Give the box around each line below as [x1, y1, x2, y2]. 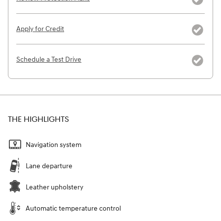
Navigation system [26, 140, 81, 149]
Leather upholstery [26, 183, 83, 191]
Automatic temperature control [26, 204, 121, 213]
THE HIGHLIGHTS [8, 114, 69, 124]
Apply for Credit [16, 24, 64, 33]
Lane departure [26, 161, 73, 170]
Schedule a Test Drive [16, 55, 81, 64]
